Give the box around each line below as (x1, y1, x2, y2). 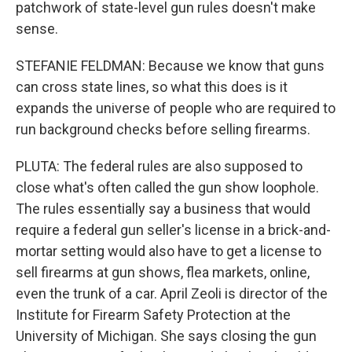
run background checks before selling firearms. (16, 121, 310, 137)
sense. (16, 20, 58, 37)
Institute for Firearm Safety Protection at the (16, 306, 291, 323)
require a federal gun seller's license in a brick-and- (16, 222, 331, 238)
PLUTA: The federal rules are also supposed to (16, 158, 302, 174)
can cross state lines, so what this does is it (16, 79, 288, 95)
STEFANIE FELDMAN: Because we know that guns (16, 57, 324, 74)
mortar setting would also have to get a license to (16, 243, 321, 259)
